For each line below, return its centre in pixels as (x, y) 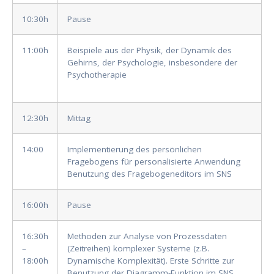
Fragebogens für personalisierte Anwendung (154, 162)
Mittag (79, 118)
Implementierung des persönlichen (135, 150)
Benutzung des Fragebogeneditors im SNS (150, 174)
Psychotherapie (97, 75)
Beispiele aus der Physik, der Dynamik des (150, 50)
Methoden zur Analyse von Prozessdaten (147, 236)
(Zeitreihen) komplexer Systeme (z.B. (138, 249)
